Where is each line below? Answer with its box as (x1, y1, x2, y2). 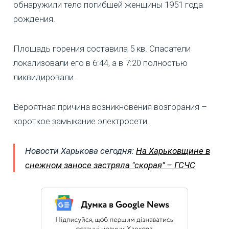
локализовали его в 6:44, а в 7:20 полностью (13, 58, 188, 68)
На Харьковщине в (136, 146, 210, 156)
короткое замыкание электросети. (13, 116, 149, 127)
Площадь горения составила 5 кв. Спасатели (13, 43, 191, 54)
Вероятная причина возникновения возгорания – (13, 102, 207, 112)
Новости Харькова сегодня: (25, 146, 136, 156)
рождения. (13, 14, 55, 25)
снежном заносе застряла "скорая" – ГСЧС (25, 160, 195, 171)
